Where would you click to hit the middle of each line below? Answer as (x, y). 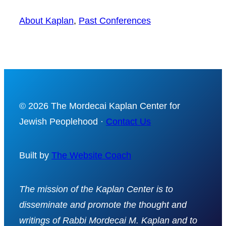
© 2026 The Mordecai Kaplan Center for (100, 106)
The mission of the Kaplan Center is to (96, 189)
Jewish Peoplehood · (63, 121)
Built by (35, 155)
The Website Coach (91, 155)
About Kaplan (46, 20)
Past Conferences (115, 20)
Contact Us (128, 121)
